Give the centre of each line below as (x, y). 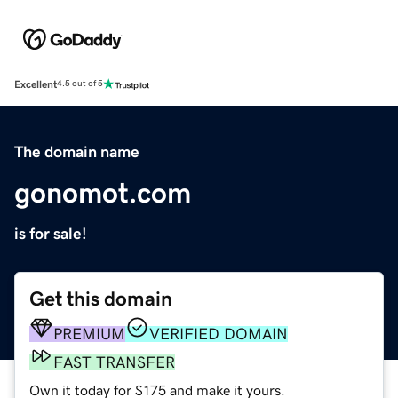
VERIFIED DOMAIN (219, 334)
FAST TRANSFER (114, 362)
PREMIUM (89, 334)
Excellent (36, 84)
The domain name (77, 151)
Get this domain (101, 298)
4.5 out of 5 (80, 84)
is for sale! (51, 233)
